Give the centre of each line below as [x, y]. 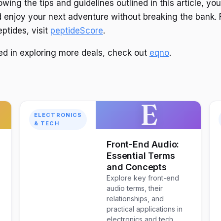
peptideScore [77, 30]
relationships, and [135, 199]
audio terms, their [135, 188]
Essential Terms [141, 156]
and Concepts [137, 167]
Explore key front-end [143, 178]
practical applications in [145, 209]
